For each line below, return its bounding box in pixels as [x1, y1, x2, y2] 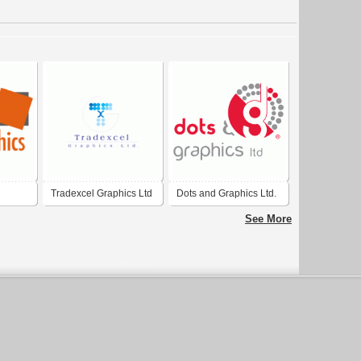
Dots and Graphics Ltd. [176, 187, 276, 199]
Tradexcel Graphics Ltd [51, 187, 152, 199]
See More [245, 212, 292, 225]
